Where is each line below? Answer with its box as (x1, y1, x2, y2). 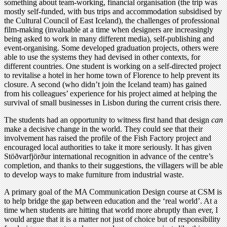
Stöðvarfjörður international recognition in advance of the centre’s (4, 152, 213, 161)
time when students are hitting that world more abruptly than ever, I (4, 205, 218, 214)
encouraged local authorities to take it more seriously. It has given (4, 142, 212, 152)
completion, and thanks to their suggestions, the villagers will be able (4, 161, 223, 170)
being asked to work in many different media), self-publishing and (4, 34, 214, 43)
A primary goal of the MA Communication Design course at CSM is (4, 187, 222, 196)
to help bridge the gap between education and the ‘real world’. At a (4, 196, 217, 205)
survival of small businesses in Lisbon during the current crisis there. (4, 98, 221, 107)
